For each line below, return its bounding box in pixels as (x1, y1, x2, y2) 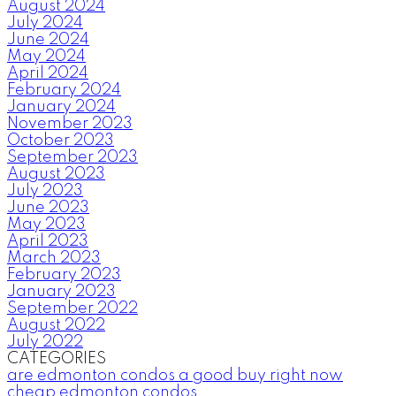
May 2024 (7, 48, 86, 65)
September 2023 (7, 148, 138, 165)
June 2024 (7, 31, 89, 48)
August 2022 (7, 316, 105, 333)
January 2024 (7, 98, 116, 115)
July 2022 (7, 333, 83, 350)
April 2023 (7, 232, 88, 249)
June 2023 (7, 199, 89, 216)
